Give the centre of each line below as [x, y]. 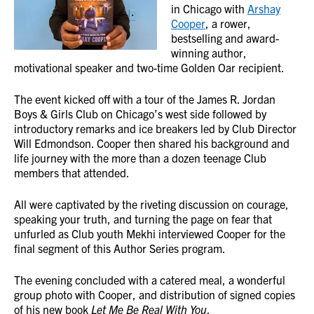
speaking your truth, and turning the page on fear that [143, 219]
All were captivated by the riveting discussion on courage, [151, 204]
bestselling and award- [225, 38]
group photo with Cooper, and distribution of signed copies [155, 294]
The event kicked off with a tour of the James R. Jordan [145, 99]
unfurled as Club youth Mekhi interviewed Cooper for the [150, 233]
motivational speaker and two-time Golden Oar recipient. [149, 67]
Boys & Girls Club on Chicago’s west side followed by [140, 114]
